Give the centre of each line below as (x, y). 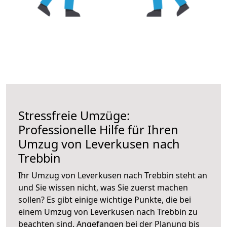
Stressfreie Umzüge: (74, 115)
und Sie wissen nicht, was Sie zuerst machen (103, 187)
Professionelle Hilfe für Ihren (98, 129)
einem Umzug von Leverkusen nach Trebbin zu (108, 212)
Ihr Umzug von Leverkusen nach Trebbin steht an (113, 175)
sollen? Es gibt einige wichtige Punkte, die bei (105, 199)
